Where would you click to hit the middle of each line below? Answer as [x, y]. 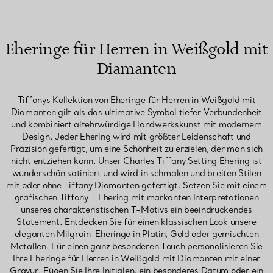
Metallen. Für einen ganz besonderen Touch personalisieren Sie [136, 246]
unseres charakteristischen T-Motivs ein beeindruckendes [136, 210]
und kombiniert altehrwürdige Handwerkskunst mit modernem [136, 124]
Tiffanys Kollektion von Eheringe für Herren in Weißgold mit [136, 100]
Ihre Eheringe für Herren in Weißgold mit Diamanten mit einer [136, 258]
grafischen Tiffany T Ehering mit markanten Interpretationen [136, 197]
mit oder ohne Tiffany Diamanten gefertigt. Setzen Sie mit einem [136, 185]
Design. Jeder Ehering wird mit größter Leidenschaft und [136, 136]
